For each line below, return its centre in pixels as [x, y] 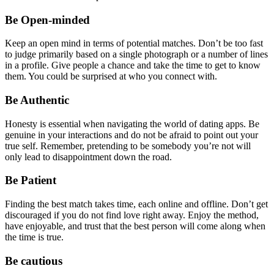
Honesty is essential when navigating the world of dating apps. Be [132, 124]
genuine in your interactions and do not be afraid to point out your [131, 135]
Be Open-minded [47, 20]
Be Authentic [37, 100]
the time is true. [34, 237]
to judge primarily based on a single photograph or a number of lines [136, 54]
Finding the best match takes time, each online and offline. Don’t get [136, 204]
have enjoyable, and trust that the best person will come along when [135, 226]
